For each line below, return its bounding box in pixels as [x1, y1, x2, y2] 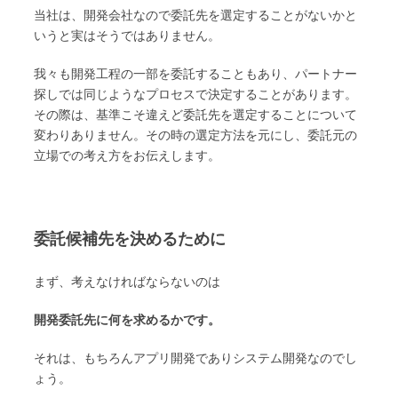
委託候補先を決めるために [34, 229, 226, 248]
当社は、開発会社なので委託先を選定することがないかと [34, 8, 357, 23]
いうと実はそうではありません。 [34, 28, 220, 44]
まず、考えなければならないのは [34, 275, 220, 290]
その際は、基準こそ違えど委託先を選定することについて [34, 107, 357, 123]
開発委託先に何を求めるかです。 [34, 313, 220, 328]
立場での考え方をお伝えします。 [34, 148, 220, 163]
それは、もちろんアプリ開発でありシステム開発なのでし [34, 351, 357, 366]
